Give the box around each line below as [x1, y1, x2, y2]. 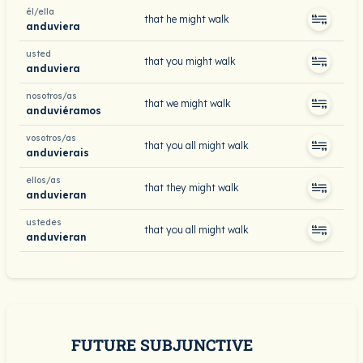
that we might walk [144, 97, 231, 109]
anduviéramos [26, 104, 101, 117]
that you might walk [144, 55, 236, 67]
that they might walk [144, 181, 239, 194]
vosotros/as [26, 133, 76, 143]
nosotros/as [26, 91, 77, 101]
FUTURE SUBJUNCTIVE [71, 335, 253, 355]
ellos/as [26, 175, 61, 186]
